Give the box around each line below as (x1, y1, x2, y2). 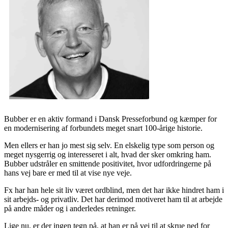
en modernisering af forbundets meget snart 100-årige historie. (4, 123, 203, 132)
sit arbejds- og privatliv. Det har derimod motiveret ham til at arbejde (4, 194, 222, 204)
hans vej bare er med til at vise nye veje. (4, 168, 132, 177)
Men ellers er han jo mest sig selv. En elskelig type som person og (4, 140, 214, 150)
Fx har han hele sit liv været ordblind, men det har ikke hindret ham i (4, 185, 224, 194)
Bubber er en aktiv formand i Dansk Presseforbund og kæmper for (4, 114, 217, 123)
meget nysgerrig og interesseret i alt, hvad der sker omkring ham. (4, 150, 211, 159)
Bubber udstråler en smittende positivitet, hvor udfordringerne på (4, 159, 211, 168)
